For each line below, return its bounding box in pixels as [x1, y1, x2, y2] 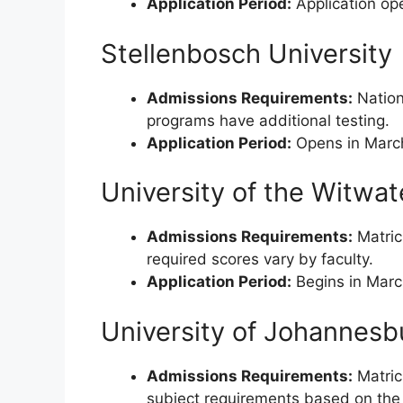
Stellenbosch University [101, 37, 392, 69]
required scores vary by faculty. [147, 250, 373, 268]
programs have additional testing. [147, 111, 390, 130]
